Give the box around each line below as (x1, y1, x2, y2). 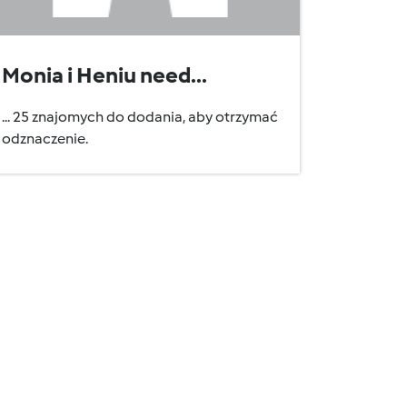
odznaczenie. (2, 130, 88, 147)
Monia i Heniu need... (2, 62, 207, 88)
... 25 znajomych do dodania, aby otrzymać (2, 108, 278, 125)
